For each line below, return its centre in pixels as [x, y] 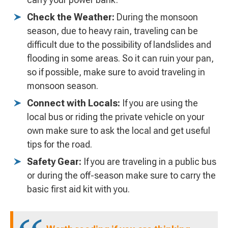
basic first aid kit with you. [78, 189]
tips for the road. [60, 145]
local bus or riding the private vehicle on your [116, 117]
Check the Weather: [71, 17]
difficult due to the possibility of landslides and [119, 45]
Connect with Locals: [74, 103]
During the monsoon [156, 17]
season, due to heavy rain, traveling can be [112, 31]
